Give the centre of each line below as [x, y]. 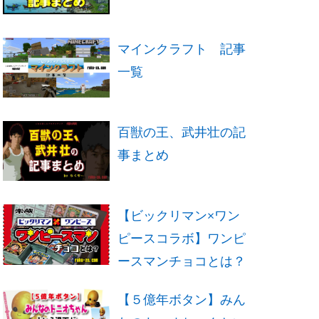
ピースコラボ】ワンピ [182, 239]
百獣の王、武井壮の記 [182, 132]
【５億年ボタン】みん [182, 300]
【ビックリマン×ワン [179, 216]
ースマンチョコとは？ [182, 261]
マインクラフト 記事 [182, 48]
